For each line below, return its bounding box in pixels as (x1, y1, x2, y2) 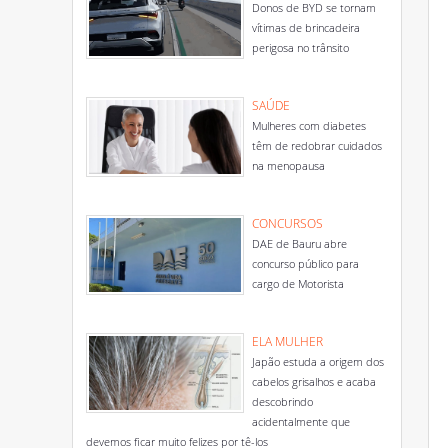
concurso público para (252, 256, 359, 271)
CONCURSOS (252, 215, 323, 232)
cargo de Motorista (252, 276, 344, 291)
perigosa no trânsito (252, 40, 349, 55)
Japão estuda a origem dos (252, 354, 384, 369)
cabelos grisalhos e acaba (252, 374, 376, 389)
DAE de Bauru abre (252, 236, 347, 251)
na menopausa (252, 158, 325, 173)
